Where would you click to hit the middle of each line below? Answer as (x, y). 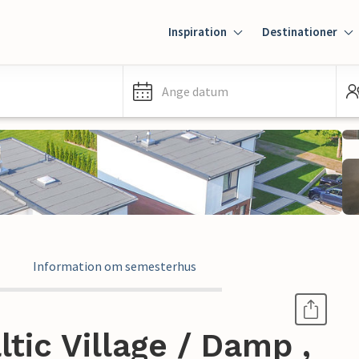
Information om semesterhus (115, 266)
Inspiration (198, 32)
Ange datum (195, 91)
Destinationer (300, 32)
